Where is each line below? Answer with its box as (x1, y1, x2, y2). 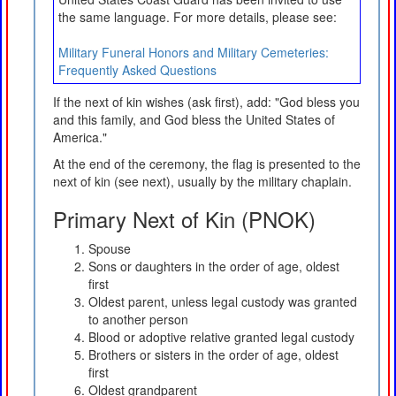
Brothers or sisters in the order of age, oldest (88, 345, 339, 363)
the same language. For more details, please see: (58, 7, 337, 26)
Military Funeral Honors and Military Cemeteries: (58, 42, 329, 61)
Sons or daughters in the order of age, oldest (88, 256, 339, 275)
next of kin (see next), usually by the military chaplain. (53, 171, 352, 190)
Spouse (88, 239, 131, 257)
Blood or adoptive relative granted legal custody (88, 327, 354, 346)
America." (53, 127, 107, 146)
